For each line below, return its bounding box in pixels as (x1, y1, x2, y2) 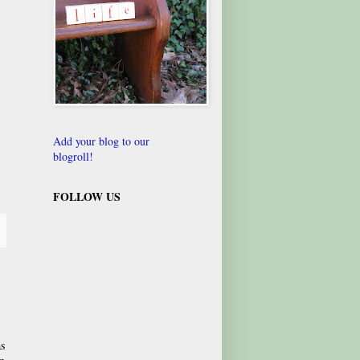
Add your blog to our (53, 133, 149, 149)
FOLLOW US (53, 187, 121, 205)
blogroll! (53, 148, 93, 164)
